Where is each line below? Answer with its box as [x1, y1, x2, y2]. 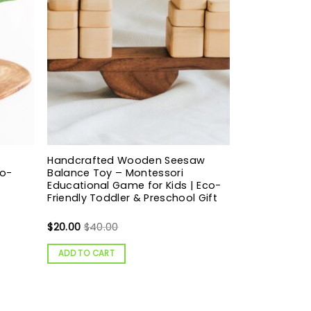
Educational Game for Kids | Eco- [47, 178, 221, 192]
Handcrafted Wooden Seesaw [47, 153, 205, 167]
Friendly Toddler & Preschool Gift [47, 190, 217, 205]
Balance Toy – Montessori [47, 165, 183, 180]
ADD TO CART [58, 247, 115, 259]
